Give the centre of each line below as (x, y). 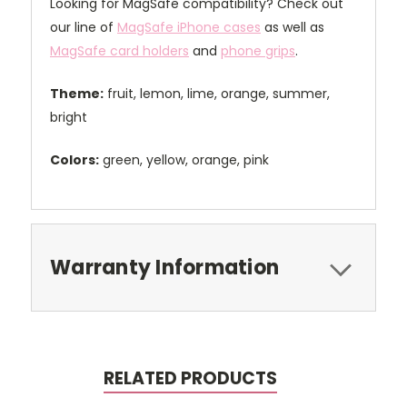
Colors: (74, 160)
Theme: (77, 94)
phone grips (258, 51)
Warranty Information (164, 268)
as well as (293, 28)
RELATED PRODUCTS (190, 379)
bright (69, 118)
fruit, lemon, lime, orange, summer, (217, 94)
